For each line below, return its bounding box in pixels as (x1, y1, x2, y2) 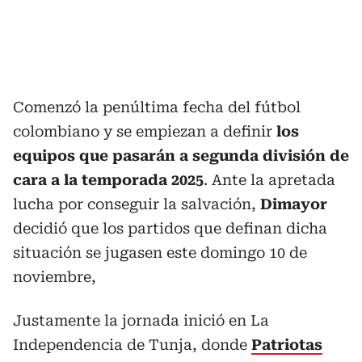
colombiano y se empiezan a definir (13, 123, 276, 140)
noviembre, (13, 268, 96, 285)
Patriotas (251, 336, 322, 353)
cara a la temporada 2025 (13, 171, 204, 188)
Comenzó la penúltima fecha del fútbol (13, 99, 301, 116)
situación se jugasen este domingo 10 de (13, 244, 307, 261)
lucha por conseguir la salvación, (13, 196, 260, 213)
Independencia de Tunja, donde (13, 336, 251, 353)
